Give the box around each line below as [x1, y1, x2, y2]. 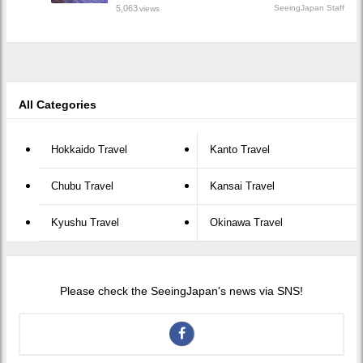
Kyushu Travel [51, 216, 119, 228]
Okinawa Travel [210, 216, 283, 228]
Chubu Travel [51, 179, 113, 192]
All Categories [19, 97, 96, 111]
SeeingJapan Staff [274, 3, 344, 13]
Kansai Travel [210, 179, 275, 192]
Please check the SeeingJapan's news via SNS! [60, 285, 303, 298]
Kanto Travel [210, 143, 270, 156]
